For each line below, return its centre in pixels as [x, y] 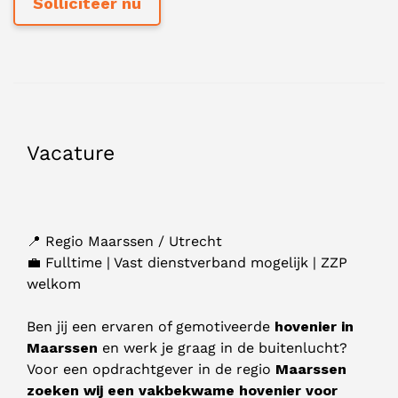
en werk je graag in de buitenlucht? [223, 348]
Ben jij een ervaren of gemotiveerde [151, 327]
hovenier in [314, 327]
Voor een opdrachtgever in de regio [151, 370]
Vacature [71, 154]
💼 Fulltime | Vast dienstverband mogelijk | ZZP [187, 263]
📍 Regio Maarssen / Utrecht [124, 242]
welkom [54, 284]
